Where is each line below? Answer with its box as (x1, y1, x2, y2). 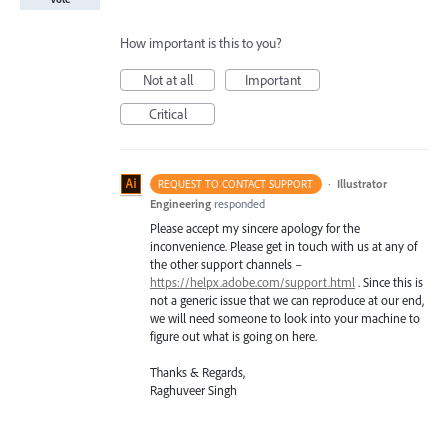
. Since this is (355, 273, 423, 290)
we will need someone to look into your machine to (150, 309, 420, 326)
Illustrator (336, 175, 387, 191)
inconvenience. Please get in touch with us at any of (150, 237, 417, 254)
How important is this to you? (120, 33, 282, 52)
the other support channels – (150, 255, 302, 272)
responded (214, 195, 265, 211)
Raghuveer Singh (150, 381, 237, 398)
